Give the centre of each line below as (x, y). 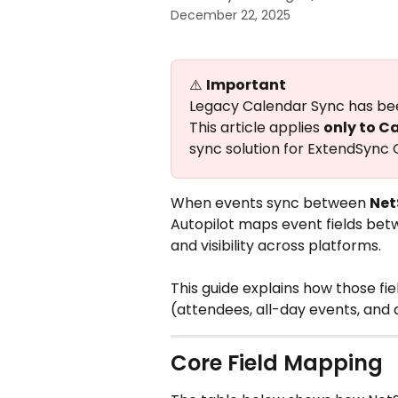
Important (246, 85)
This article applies (256, 127)
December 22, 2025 (231, 15)
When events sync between (270, 203)
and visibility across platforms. (276, 246)
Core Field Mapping (277, 363)
